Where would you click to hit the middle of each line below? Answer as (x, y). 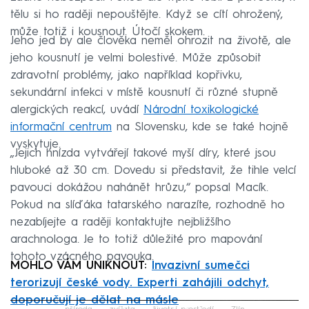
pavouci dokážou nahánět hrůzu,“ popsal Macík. (139, 188)
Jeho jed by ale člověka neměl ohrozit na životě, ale (151, 41)
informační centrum (61, 128)
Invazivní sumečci (201, 266)
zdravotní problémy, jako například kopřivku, (126, 76)
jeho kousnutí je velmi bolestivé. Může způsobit (136, 59)
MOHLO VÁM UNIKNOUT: (81, 266)
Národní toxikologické (201, 110)
